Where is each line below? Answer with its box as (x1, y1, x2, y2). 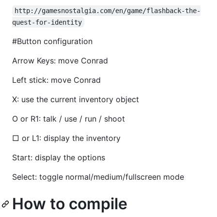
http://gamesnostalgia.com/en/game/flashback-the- (15, 7, 201, 15)
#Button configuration (12, 36, 93, 46)
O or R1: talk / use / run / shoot (12, 114, 125, 124)
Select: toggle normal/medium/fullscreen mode (12, 172, 184, 182)
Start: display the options (12, 153, 105, 163)
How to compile (12, 194, 127, 214)
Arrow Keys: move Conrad (12, 56, 108, 66)
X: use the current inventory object (12, 94, 139, 105)
